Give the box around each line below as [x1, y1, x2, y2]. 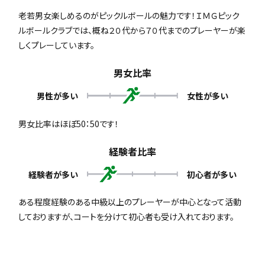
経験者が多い [28, 168, 78, 180]
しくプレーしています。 [18, 39, 95, 51]
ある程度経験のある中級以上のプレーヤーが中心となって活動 [18, 196, 242, 208]
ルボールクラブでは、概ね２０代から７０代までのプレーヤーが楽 [18, 24, 246, 37]
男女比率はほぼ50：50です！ [18, 117, 119, 130]
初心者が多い [187, 168, 237, 180]
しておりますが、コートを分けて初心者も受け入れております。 [18, 211, 235, 223]
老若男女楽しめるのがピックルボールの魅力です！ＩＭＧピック [18, 9, 240, 22]
